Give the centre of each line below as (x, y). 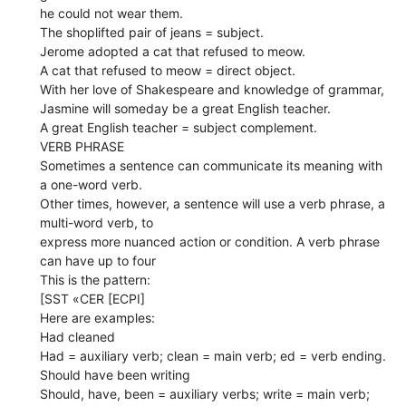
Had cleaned (78, 336)
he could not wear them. (112, 13)
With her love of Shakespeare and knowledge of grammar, (213, 89)
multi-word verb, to (97, 222)
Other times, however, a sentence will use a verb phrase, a (213, 203)
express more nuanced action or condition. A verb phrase (210, 241)
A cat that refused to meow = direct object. (168, 70)
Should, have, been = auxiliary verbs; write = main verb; (205, 393)
